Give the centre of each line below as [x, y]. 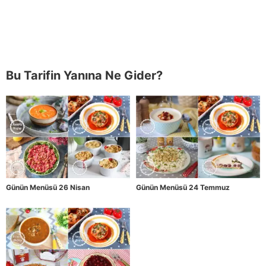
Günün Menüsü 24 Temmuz [183, 187]
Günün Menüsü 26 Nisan [48, 187]
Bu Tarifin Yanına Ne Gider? [84, 75]
